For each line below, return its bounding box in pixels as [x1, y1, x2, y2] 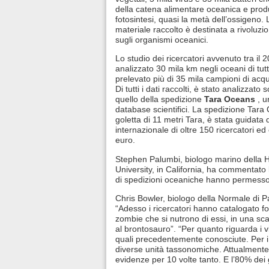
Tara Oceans [204, 94, 255, 104]
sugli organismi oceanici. [115, 34, 208, 44]
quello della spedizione [115, 94, 204, 104]
